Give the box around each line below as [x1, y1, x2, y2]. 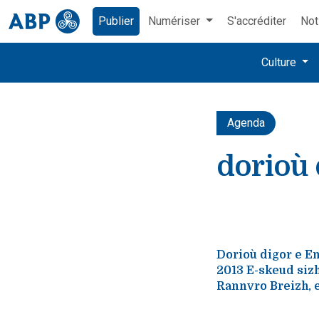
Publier [98, 14, 134, 28]
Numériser [148, 14, 203, 28]
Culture [261, 56, 299, 69]
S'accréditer [226, 14, 286, 28]
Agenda [227, 116, 265, 130]
